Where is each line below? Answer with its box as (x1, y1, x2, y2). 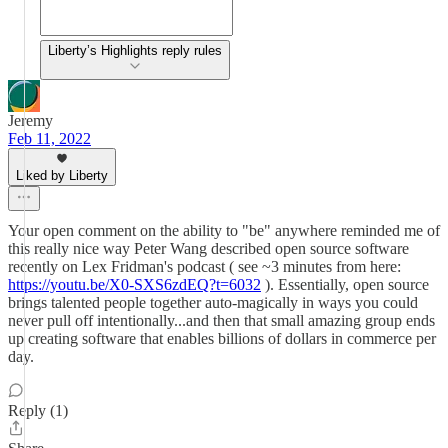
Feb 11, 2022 (8, 130, 91, 147)
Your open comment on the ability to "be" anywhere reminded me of (8, 222, 440, 239)
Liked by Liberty (16, 168, 108, 183)
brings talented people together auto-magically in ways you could (8, 294, 418, 311)
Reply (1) (8, 402, 68, 419)
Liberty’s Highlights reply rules (48, 43, 222, 58)
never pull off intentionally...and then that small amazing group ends (8, 312, 435, 329)
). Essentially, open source (261, 276, 429, 293)
